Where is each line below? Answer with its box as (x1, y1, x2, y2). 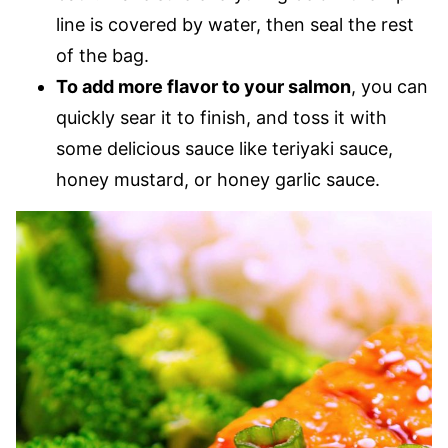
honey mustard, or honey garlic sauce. (56, 169, 380, 190)
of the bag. (56, 45, 149, 66)
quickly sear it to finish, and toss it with (56, 107, 387, 128)
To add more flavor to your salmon (56, 76, 351, 97)
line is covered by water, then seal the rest (56, 14, 414, 35)
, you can (351, 76, 428, 97)
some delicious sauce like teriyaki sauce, (56, 138, 393, 159)
